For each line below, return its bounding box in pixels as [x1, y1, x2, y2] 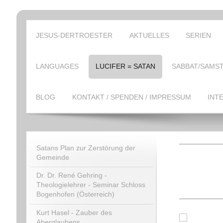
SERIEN [186, 31, 212, 39]
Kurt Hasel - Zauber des [36, 209, 112, 217]
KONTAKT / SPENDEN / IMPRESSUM [72, 93, 191, 102]
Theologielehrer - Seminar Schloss [36, 181, 145, 189]
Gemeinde [36, 153, 69, 161]
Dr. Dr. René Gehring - [36, 171, 107, 180]
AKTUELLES [129, 31, 169, 39]
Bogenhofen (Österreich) [36, 190, 114, 199]
